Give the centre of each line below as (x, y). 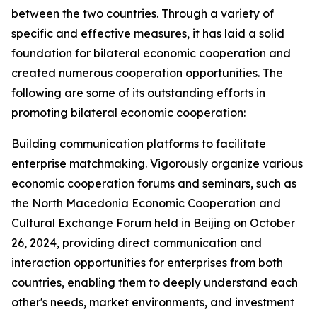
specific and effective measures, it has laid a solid (148, 33)
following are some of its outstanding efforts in (138, 93)
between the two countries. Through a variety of (143, 13)
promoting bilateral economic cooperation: (128, 113)
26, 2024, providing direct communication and (137, 243)
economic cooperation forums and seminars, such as (154, 183)
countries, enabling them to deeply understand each (155, 282)
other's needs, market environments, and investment (153, 302)
